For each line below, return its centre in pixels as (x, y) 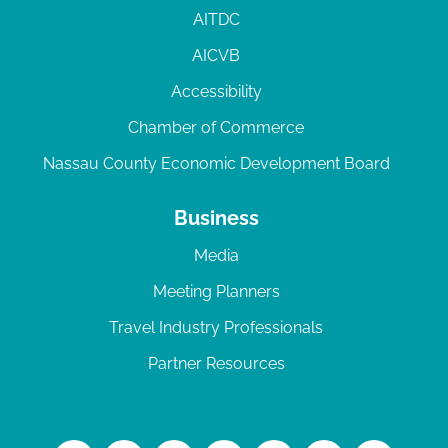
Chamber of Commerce (216, 128)
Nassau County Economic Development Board (216, 164)
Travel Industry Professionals (216, 328)
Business (216, 218)
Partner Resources (216, 364)
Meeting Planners (216, 292)
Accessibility (216, 92)
